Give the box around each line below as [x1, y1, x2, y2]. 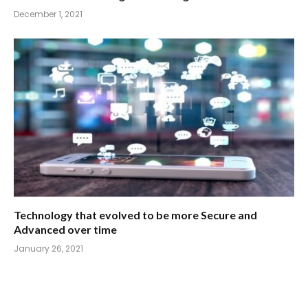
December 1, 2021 [14, 8, 82, 21]
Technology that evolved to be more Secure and [14, 208, 257, 221]
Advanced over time [14, 222, 117, 236]
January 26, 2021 [14, 242, 83, 254]
